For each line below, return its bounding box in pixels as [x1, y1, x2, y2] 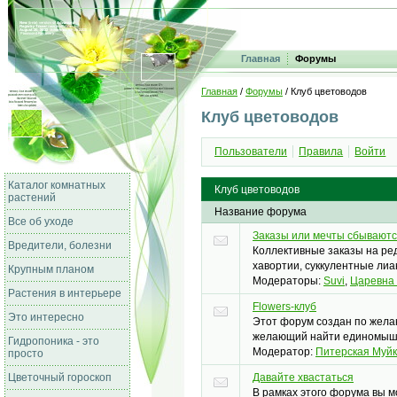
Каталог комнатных [8, 179, 105, 191]
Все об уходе [8, 215, 74, 228]
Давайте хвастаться [253, 371, 354, 385]
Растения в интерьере [8, 287, 121, 300]
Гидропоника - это [8, 335, 99, 347]
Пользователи [214, 145, 287, 159]
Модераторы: [253, 275, 323, 288]
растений [8, 191, 56, 204]
